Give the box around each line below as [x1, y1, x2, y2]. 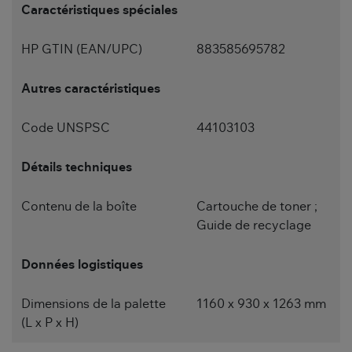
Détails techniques [21, 161, 132, 174]
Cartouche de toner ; [196, 200, 317, 214]
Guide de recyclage [196, 219, 311, 233]
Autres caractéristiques [21, 82, 160, 96]
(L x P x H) [21, 317, 79, 330]
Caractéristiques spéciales [21, 4, 178, 17]
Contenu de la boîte [21, 200, 137, 214]
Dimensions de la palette [21, 298, 166, 311]
